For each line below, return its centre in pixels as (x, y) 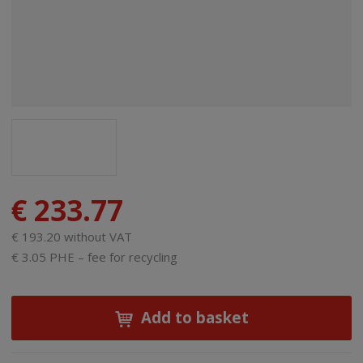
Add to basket (194, 317)
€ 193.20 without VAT (72, 236)
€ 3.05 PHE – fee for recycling (95, 256)
